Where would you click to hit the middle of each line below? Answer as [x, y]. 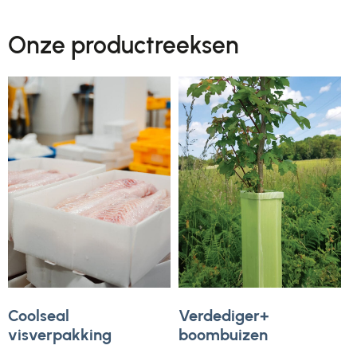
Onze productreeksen [124, 45]
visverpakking [60, 334]
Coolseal [39, 315]
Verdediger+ [224, 315]
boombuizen [223, 334]
